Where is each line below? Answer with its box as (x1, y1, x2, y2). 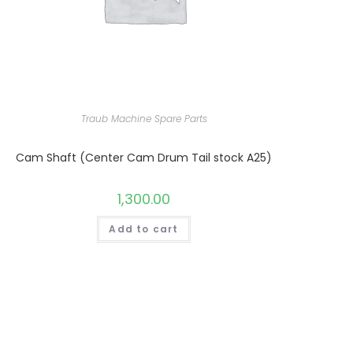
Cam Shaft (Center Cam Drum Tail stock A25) (16, 150, 273, 166)
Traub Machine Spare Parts (80, 112, 207, 126)
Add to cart (109, 222, 179, 236)
